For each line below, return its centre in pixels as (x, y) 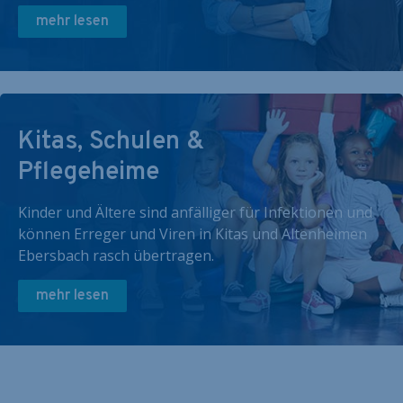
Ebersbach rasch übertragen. (116, 255)
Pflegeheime (89, 173)
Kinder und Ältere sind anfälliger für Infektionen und (195, 212)
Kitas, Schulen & (111, 142)
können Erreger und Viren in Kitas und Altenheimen (193, 234)
